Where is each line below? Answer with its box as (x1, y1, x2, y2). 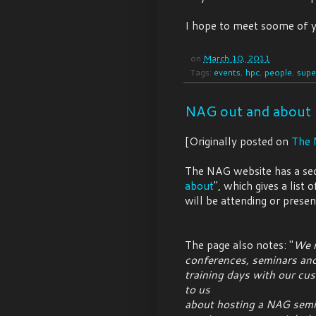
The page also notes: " (185, 237, 293, 253)
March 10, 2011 (203, 51, 270, 65)
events (214, 66, 241, 79)
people (265, 66, 292, 79)
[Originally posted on (185, 133, 291, 150)
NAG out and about (185, 101, 311, 121)
